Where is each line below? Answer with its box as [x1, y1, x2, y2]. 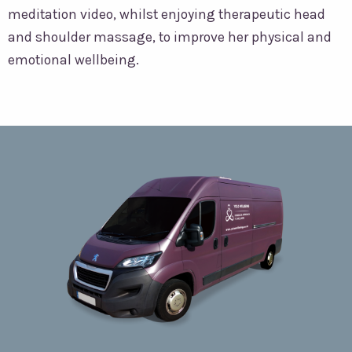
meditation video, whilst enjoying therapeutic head [8, 6, 325, 23]
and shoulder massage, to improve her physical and [8, 29, 332, 46]
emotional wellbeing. [8, 52, 139, 68]
